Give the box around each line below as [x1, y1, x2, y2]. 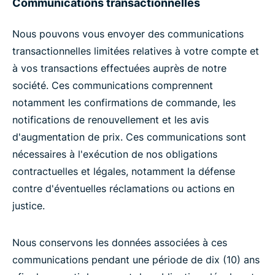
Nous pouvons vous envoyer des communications [12, 28, 244, 40]
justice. [12, 199, 45, 212]
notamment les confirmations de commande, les [12, 96, 236, 109]
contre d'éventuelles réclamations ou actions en [12, 182, 234, 195]
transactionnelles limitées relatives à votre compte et [12, 45, 259, 57]
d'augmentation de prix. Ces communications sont [12, 131, 246, 143]
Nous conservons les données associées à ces [12, 236, 227, 249]
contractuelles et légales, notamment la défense [12, 165, 235, 177]
